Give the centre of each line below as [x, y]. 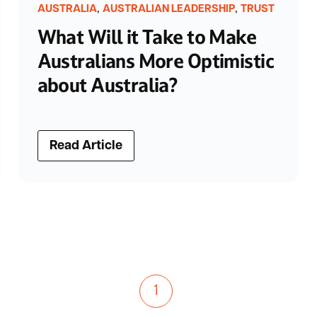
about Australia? [107, 86]
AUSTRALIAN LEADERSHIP [168, 9]
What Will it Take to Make [147, 38]
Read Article [86, 146]
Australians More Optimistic [155, 62]
